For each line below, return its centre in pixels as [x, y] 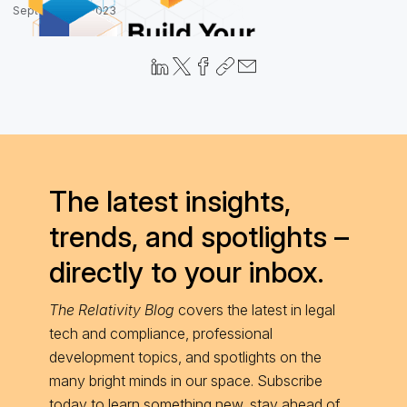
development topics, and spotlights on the [185, 357]
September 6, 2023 [64, 11]
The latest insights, [170, 202]
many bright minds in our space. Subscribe [186, 381]
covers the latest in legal [255, 310]
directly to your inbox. [186, 273]
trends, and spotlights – [199, 237]
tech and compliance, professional [161, 334]
